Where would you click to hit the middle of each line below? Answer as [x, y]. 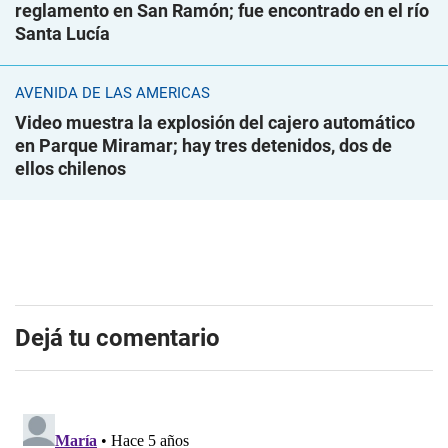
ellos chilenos [70, 169]
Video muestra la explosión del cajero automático [215, 123]
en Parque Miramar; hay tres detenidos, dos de [203, 146]
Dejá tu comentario [117, 338]
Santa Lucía [62, 34]
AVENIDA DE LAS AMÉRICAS [112, 93]
